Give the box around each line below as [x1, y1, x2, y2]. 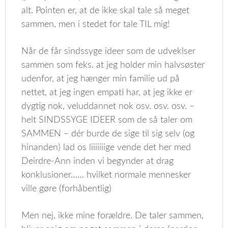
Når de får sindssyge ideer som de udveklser [21, 47, 196, 56]
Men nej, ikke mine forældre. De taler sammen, [21, 211, 204, 220]
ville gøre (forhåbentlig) [21, 184, 112, 193]
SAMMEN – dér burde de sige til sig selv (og [21, 129, 195, 138]
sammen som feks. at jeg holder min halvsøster [21, 61, 205, 70]
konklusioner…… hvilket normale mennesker [21, 170, 191, 180]
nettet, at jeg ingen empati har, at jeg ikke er [21, 88, 193, 97]
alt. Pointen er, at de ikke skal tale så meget [21, 6, 190, 15]
